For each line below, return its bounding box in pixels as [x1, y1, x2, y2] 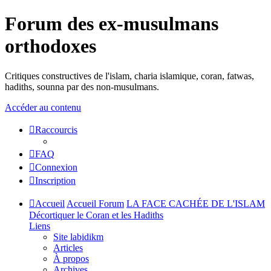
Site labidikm [53, 231, 103, 242]
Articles [53, 242, 83, 253]
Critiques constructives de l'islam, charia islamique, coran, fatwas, [5, 70, 254, 81]
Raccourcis [35, 124, 77, 135]
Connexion [35, 162, 77, 172]
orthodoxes [5, 35, 96, 57]
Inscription [35, 175, 76, 186]
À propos [53, 253, 89, 264]
